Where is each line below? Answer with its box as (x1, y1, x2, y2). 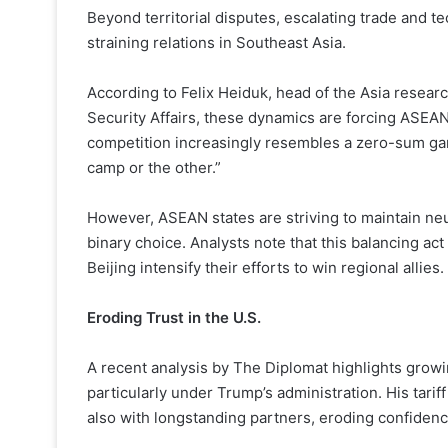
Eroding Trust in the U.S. (87, 308, 261, 327)
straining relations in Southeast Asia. (87, 33, 346, 52)
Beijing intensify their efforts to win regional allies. (87, 258, 444, 277)
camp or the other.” (87, 158, 221, 177)
